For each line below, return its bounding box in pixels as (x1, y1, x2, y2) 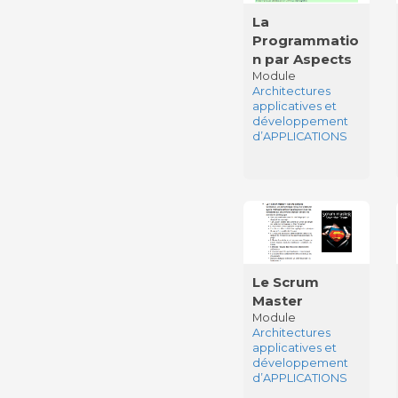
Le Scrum (251, 273, 319, 291)
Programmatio (251, 31, 359, 49)
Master (251, 291, 303, 309)
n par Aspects (251, 50, 352, 68)
